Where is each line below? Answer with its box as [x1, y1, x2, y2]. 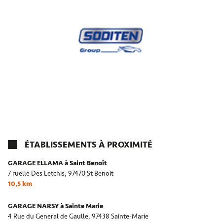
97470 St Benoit [68, 169, 115, 178]
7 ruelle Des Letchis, [8, 169, 67, 178]
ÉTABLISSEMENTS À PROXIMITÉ [25, 139, 152, 150]
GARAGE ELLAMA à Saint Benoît [8, 159, 107, 168]
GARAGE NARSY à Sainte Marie [8, 202, 103, 211]
